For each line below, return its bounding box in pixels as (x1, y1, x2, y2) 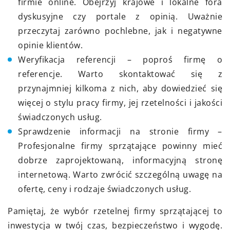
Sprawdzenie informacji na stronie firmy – (18, 125, 222, 137)
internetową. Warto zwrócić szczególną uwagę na (18, 168, 222, 180)
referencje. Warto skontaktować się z (18, 68, 222, 80)
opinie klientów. (18, 39, 83, 51)
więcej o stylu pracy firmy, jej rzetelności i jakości (18, 97, 222, 108)
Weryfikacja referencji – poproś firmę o (18, 53, 222, 65)
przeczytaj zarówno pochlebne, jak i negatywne (18, 25, 222, 36)
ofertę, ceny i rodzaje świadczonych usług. (18, 183, 191, 195)
